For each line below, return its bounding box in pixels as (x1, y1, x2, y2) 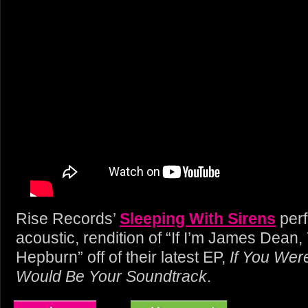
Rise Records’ (16, 210, 120, 228)
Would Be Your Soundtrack (16, 267, 207, 285)
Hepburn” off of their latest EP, (16, 248, 230, 266)
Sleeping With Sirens (120, 210, 276, 228)
